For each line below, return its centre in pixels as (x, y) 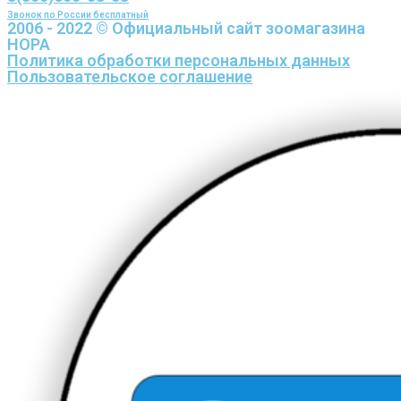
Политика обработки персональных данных (179, 60)
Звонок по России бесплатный (78, 15)
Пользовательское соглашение (130, 77)
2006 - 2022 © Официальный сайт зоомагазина (186, 28)
